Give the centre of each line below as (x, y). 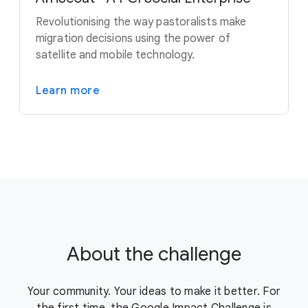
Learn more (68, 91)
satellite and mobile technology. (115, 55)
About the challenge (154, 254)
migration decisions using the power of (133, 38)
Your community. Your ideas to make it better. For (154, 291)
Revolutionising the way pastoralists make (141, 22)
